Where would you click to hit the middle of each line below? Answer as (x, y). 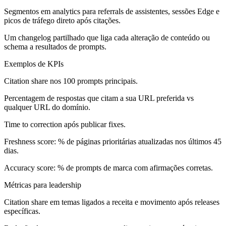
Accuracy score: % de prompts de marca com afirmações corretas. (108, 168)
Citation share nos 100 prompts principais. (71, 81)
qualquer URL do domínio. (47, 107)
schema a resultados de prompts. (55, 47)
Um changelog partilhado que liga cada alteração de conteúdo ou (107, 38)
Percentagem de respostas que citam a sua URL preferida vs (99, 98)
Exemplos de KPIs (34, 64)
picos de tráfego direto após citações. (62, 21)
